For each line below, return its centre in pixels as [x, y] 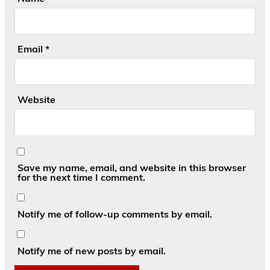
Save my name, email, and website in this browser [131, 168]
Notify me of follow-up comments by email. [115, 214]
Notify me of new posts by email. [91, 250]
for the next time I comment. [81, 177]
